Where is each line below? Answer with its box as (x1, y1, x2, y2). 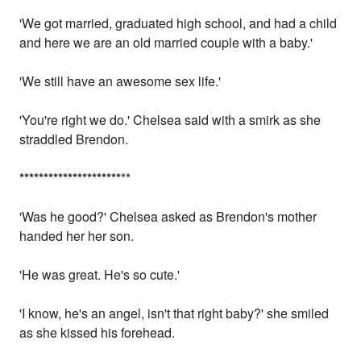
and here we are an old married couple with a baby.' (19, 33, 313, 52)
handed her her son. (19, 226, 135, 246)
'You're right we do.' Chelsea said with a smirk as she (19, 110, 322, 130)
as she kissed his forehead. (19, 323, 176, 342)
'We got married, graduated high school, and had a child (19, 14, 338, 33)
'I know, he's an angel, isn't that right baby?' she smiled (19, 304, 330, 323)
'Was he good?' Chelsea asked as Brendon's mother (19, 207, 317, 226)
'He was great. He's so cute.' (19, 265, 180, 284)
